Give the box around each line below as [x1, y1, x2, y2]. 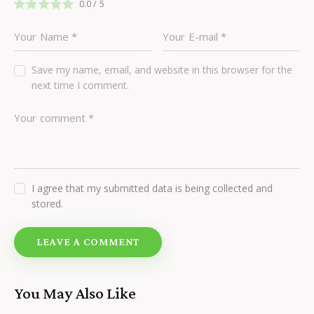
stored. [32, 196, 64, 210]
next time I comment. [32, 78, 130, 93]
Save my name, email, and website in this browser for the [32, 63, 293, 77]
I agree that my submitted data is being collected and [32, 181, 273, 195]
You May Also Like [14, 283, 136, 302]
